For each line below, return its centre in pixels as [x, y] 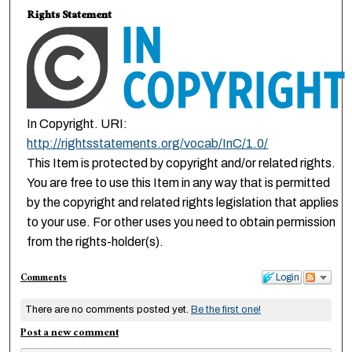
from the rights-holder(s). [95, 241]
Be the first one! [225, 310]
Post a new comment [70, 334]
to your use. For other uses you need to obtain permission [181, 222]
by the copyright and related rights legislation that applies [183, 202]
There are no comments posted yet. [108, 310]
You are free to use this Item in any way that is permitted [179, 182]
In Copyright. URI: [77, 123]
